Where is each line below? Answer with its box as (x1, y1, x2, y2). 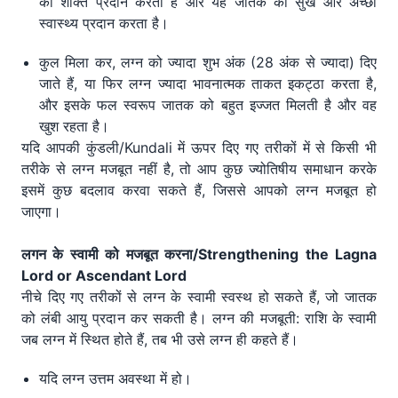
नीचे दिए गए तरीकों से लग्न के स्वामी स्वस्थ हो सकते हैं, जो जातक (21, 288, 377, 306)
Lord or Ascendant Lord (21, 267, 187, 285)
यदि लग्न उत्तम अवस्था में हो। (39, 370, 192, 388)
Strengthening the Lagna (198, 245, 378, 264)
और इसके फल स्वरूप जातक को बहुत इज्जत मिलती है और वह (39, 96, 377, 115)
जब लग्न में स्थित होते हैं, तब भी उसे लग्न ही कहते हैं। (21, 330, 298, 349)
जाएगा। (21, 203, 61, 221)
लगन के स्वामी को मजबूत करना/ (21, 245, 199, 264)
